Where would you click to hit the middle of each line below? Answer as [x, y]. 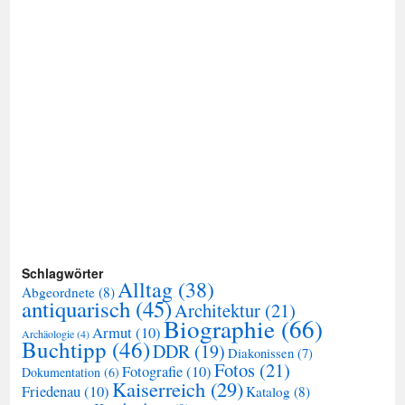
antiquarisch [76, 309]
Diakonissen [261, 353]
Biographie [219, 329]
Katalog [268, 392]
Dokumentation [61, 372]
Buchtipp [64, 350]
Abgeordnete [58, 292]
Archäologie [48, 334]
